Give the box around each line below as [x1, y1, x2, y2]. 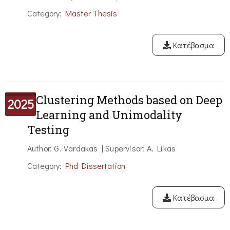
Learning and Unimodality [36, 107, 182, 123]
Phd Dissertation [65, 160, 125, 171]
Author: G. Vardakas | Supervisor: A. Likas [27, 143, 176, 154]
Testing [27, 122, 69, 138]
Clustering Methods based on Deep [36, 92, 222, 108]
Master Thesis [65, 8, 117, 19]
